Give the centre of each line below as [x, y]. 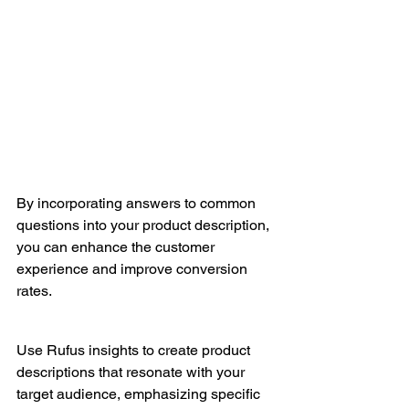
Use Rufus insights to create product [135, 350]
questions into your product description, [145, 225]
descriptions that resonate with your [132, 372]
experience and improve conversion [134, 269]
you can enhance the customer [117, 247]
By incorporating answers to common [138, 204]
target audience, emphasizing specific [140, 393]
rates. [34, 291]
